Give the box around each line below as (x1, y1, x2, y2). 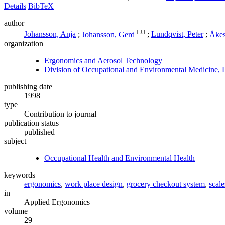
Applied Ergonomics (24, 197, 90, 206)
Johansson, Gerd (82, 30, 135, 39)
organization (4, 39, 43, 48)
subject (4, 136, 26, 145)
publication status (4, 118, 59, 127)
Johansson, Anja (24, 30, 76, 39)
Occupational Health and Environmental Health (44, 153, 195, 162)
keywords (4, 170, 35, 179)
